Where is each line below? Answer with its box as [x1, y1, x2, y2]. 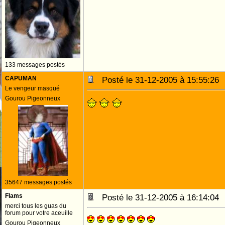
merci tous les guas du [5, 202, 66, 209]
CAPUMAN [5, 75, 37, 82]
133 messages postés [5, 61, 65, 68]
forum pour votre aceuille [5, 209, 73, 216]
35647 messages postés [5, 179, 72, 186]
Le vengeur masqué [5, 85, 60, 92]
